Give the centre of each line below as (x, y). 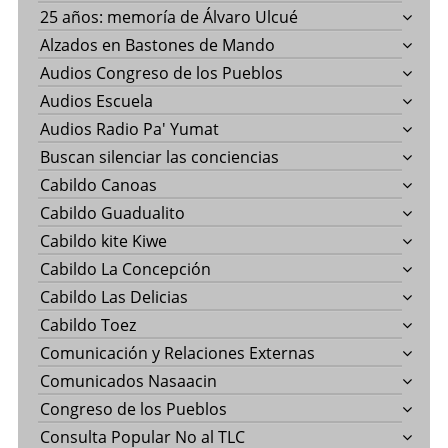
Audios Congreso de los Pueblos (161, 72)
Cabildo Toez (87, 324)
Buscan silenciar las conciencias (159, 156)
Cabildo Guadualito (112, 212)
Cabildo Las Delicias (113, 296)
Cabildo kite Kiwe (103, 240)
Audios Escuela (96, 100)
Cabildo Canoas (98, 184)
